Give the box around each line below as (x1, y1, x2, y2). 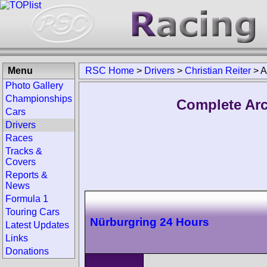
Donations (5, 246, 49, 256)
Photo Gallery (5, 80, 63, 91)
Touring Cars (5, 207, 60, 217)
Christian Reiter (185, 66, 251, 76)
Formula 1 (5, 194, 48, 204)
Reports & (5, 170, 48, 180)
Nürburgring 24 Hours (90, 215, 209, 228)
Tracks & (5, 146, 42, 156)
